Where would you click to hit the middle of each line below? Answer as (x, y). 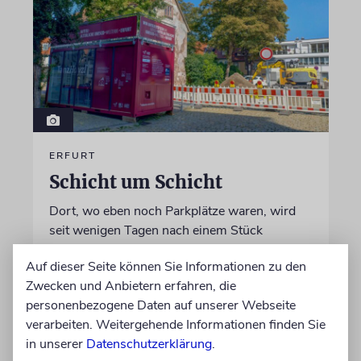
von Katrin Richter (102, 315)
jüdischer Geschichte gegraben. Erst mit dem (176, 249)
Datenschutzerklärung (149, 344)
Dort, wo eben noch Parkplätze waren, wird (172, 211)
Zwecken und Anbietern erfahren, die (131, 286)
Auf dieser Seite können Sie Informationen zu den (166, 267)
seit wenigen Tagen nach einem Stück (156, 230)
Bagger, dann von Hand (116, 269)
